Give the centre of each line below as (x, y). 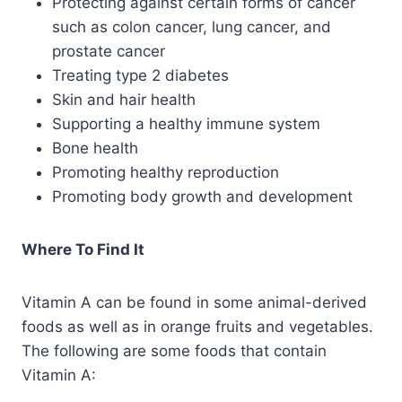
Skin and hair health (124, 99)
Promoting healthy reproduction (166, 172)
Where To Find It (83, 249)
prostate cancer (109, 51)
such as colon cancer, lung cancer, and (192, 26)
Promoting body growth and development (202, 196)
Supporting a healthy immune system (186, 123)
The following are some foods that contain (174, 350)
